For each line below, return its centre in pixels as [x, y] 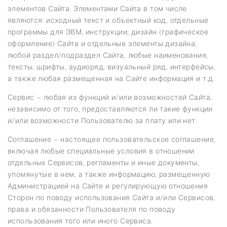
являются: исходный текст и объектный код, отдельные [108, 20]
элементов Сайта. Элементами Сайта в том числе [97, 8]
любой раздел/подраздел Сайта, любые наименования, [108, 55]
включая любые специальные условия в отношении [101, 151]
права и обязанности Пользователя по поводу [92, 209]
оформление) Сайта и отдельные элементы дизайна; [102, 43]
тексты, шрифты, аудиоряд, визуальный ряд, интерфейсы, [112, 67]
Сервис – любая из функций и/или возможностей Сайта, [110, 97]
